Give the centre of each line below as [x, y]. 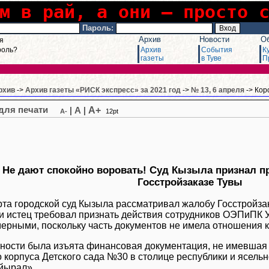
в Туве [211, 58]
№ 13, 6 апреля [218, 90]
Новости [214, 39]
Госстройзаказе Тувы [190, 182]
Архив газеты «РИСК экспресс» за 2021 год [103, 90]
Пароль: [98, 28]
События [217, 50]
